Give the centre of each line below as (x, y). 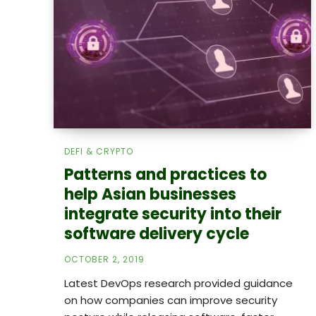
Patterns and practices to (165, 174)
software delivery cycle (157, 233)
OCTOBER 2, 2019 (104, 259)
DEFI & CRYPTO (99, 151)
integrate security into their (173, 214)
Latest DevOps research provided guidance (178, 283)
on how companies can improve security (171, 300)
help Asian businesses (150, 194)
